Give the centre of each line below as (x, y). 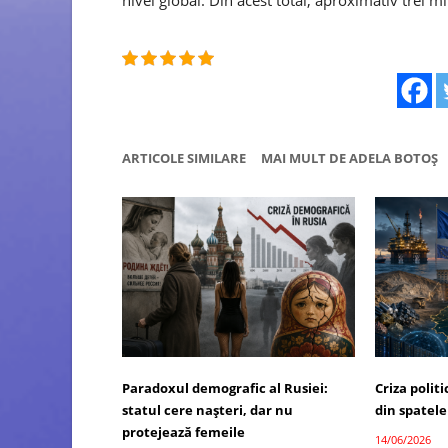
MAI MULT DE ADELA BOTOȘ (349, 157)
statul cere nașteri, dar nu (207, 410)
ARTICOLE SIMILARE (184, 157)
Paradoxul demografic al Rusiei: (225, 388)
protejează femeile (183, 432)
